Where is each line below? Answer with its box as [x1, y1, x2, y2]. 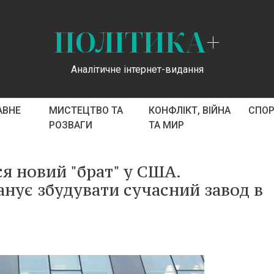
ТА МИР [148, 119, 184, 131]
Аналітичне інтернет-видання [70, 63, 204, 75]
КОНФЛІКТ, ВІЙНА [148, 105, 231, 116]
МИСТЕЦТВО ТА [48, 105, 123, 116]
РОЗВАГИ [48, 119, 92, 131]
